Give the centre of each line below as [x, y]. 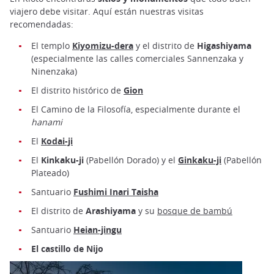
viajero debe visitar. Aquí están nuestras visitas [107, 11]
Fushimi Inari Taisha [116, 191]
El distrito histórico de [77, 90]
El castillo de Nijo [67, 248]
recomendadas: [42, 24]
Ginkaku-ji [200, 160]
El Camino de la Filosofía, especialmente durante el [136, 109]
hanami [47, 122]
